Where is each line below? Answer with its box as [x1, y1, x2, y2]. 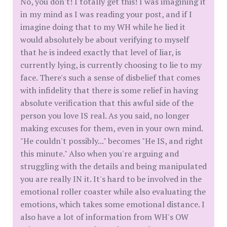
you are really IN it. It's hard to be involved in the [20, 173, 202, 185]
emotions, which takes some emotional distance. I [20, 199, 205, 210]
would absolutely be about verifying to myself [20, 34, 189, 46]
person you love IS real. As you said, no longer [20, 110, 190, 122]
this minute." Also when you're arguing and [20, 148, 179, 160]
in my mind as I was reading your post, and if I [20, 9, 192, 20]
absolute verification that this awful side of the [20, 97, 194, 109]
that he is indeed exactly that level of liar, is [20, 47, 181, 58]
